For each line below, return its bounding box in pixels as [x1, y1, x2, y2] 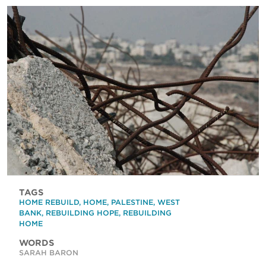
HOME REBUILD [19, 197, 79, 207]
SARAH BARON [19, 248, 78, 257]
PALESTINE [111, 197, 153, 207]
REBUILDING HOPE [46, 208, 119, 217]
